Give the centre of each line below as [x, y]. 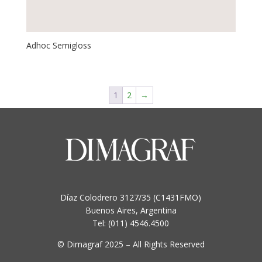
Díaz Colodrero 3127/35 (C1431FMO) [131, 198]
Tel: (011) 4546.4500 [131, 223]
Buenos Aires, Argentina [131, 211]
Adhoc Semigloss [58, 46]
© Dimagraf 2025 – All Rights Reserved [131, 244]
